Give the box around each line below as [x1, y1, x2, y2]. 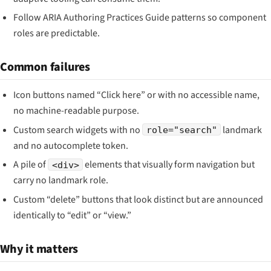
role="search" [146, 124, 217, 135]
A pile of [13, 158, 48, 172]
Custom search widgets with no [13, 123, 143, 137]
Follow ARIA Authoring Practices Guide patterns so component [13, 11, 267, 25]
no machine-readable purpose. [13, 104, 140, 118]
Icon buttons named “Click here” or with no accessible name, [13, 88, 260, 102]
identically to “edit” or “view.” [13, 208, 132, 222]
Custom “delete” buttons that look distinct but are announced [13, 192, 264, 206]
